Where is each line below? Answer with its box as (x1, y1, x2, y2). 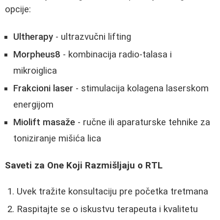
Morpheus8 (13, 49, 60, 60)
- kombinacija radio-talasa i (60, 49, 172, 60)
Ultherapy (13, 31, 53, 43)
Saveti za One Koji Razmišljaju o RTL (5, 160, 163, 171)
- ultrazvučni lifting (53, 31, 131, 43)
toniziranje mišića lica (13, 133, 101, 144)
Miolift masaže (13, 117, 75, 128)
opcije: (5, 3, 31, 15)
